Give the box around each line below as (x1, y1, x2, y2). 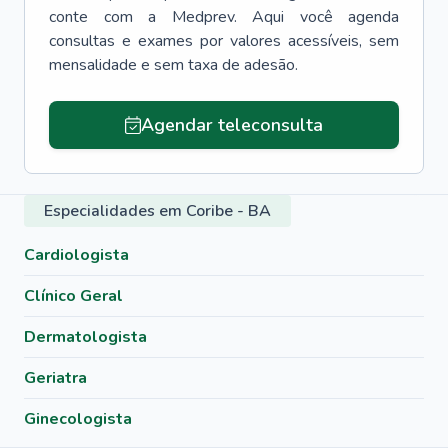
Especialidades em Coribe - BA (44, 200, 271, 222)
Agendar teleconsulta (140, 113, 323, 137)
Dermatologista (24, 326, 147, 348)
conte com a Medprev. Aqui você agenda (49, 6, 399, 28)
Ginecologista (24, 408, 132, 430)
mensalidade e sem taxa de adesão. (49, 54, 298, 76)
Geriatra (24, 367, 87, 389)
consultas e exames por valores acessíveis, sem (49, 30, 399, 52)
